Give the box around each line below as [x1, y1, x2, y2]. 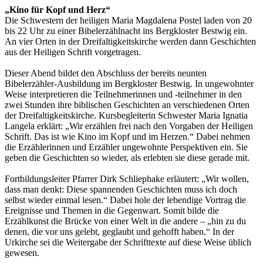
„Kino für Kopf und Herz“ [5, 4, 110, 15]
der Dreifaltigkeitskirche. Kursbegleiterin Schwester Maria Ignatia [5, 110, 248, 120]
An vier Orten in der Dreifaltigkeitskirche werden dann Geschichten [5, 36, 256, 46]
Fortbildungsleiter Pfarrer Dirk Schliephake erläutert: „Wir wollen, [5, 173, 249, 184]
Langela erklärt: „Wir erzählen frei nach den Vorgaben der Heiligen [5, 120, 253, 131]
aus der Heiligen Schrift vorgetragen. [5, 46, 141, 57]
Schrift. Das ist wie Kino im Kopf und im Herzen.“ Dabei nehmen [5, 131, 250, 141]
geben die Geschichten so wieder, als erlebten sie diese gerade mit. [5, 152, 249, 163]
